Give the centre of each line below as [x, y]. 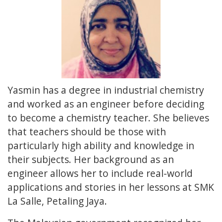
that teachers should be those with [87, 132]
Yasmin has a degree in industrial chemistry [106, 90]
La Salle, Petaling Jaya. [57, 201]
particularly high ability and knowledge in [101, 146]
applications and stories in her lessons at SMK [111, 187]
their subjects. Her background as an [91, 160]
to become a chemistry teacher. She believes [108, 118]
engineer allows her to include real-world [100, 173]
